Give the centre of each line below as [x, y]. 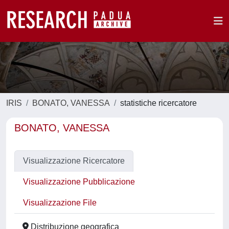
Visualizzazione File [60, 203]
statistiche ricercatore [158, 103]
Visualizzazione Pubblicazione [79, 182]
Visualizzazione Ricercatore [74, 161]
